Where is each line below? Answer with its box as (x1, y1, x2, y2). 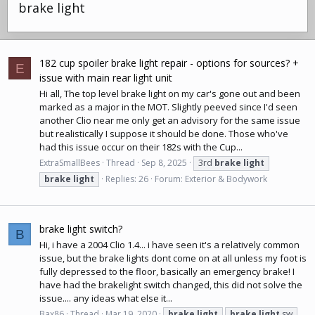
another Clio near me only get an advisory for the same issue (39, 113, 300, 127)
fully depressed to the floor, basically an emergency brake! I (39, 265, 295, 278)
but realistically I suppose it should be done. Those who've (39, 127, 288, 140)
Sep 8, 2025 (141, 157, 187, 169)
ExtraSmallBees (39, 157, 100, 169)
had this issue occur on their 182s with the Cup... (39, 140, 243, 153)
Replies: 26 (105, 173, 148, 186)
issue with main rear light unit (39, 70, 172, 84)
